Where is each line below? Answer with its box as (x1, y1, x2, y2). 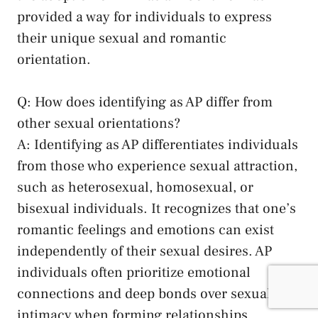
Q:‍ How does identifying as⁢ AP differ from (17, 93, 273, 112)
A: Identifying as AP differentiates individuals (17, 136, 298, 155)
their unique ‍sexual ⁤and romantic (17, 29, 226, 48)
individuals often (17, 263, 126, 283)
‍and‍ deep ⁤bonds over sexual (94, 285, 271, 304)
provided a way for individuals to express (17, 8, 272, 27)
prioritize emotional (126, 263, 251, 283)
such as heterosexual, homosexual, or (17, 178, 253, 197)
